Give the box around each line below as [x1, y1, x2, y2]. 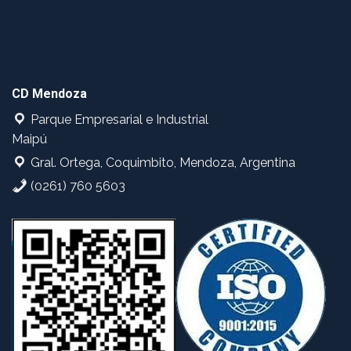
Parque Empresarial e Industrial [27, 112, 208, 128]
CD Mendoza [12, 86, 87, 102]
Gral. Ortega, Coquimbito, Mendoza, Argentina [27, 155, 295, 171]
